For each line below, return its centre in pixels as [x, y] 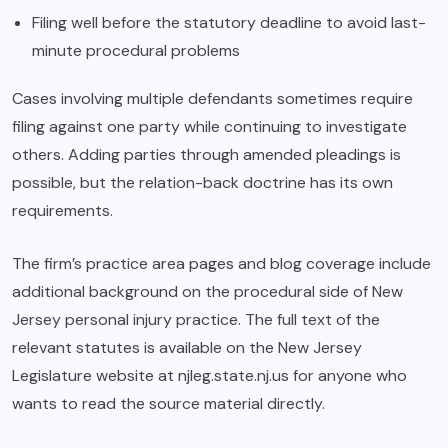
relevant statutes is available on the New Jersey [187, 348]
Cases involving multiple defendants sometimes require [212, 99]
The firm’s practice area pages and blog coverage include [221, 264]
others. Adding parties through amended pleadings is [206, 155]
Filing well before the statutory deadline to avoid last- [229, 23]
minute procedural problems [136, 51]
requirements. [62, 211]
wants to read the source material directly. [168, 404]
